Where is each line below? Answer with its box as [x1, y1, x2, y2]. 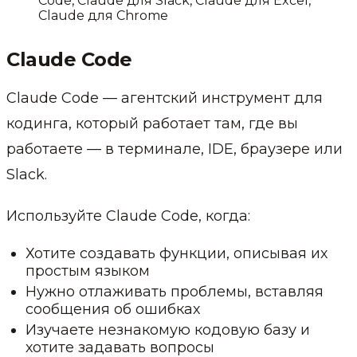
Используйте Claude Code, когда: [6, 206, 250, 225]
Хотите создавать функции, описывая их [25, 244, 328, 262]
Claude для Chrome [38, 7, 168, 23]
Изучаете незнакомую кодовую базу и [25, 320, 310, 339]
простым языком [25, 261, 150, 280]
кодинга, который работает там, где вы [6, 114, 298, 132]
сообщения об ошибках [25, 300, 200, 318]
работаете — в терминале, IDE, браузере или [6, 139, 343, 158]
